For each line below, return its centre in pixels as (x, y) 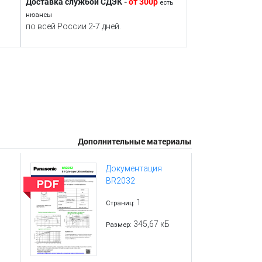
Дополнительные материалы (135, 141)
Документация (134, 168)
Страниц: (120, 203)
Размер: (119, 225)
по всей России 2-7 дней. (73, 27)
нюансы (39, 15)
